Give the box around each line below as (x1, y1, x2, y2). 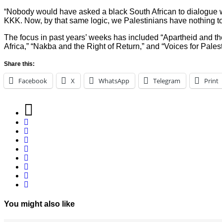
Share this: (4, 60, 35, 67)
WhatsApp (99, 76, 129, 85)
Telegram (153, 76, 180, 85)
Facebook (18, 76, 47, 85)
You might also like (4, 199, 75, 208)
